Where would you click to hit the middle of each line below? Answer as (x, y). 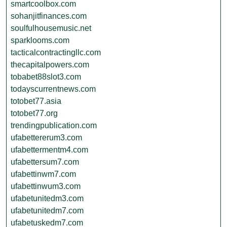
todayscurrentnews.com (53, 89)
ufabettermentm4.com (49, 150)
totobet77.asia (36, 101)
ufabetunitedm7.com (47, 211)
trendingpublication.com (54, 125)
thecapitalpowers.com (50, 65)
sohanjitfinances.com (49, 16)
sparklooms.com (40, 40)
